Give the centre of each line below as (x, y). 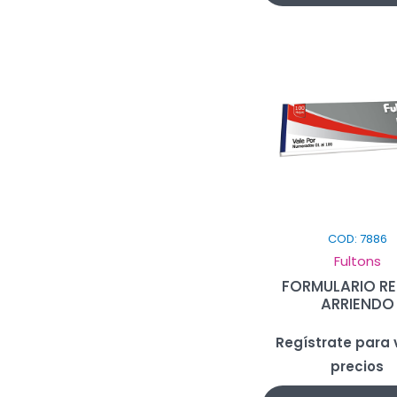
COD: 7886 (357, 238)
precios (358, 366)
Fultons (357, 261)
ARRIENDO (357, 304)
